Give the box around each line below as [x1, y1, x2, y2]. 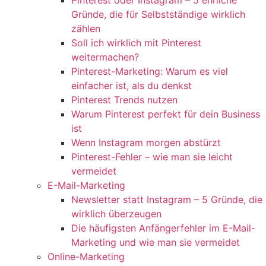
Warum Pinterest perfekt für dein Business [71, 108, 260, 120]
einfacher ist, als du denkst [71, 80, 192, 91]
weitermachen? [71, 51, 139, 63]
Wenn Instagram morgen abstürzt [71, 137, 221, 148]
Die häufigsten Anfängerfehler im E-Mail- [71, 222, 255, 234]
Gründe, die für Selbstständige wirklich [71, 8, 245, 20]
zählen [71, 23, 100, 34]
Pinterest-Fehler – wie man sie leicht [71, 151, 233, 163]
